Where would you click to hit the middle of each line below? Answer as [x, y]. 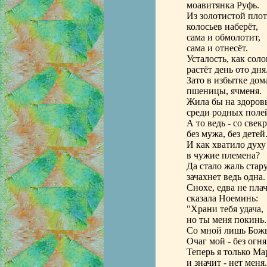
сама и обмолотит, [223, 37]
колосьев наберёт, [222, 27]
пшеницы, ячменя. [224, 91]
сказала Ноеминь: [222, 198]
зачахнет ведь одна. [226, 177]
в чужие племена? [223, 155]
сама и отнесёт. [217, 48]
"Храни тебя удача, [225, 209]
